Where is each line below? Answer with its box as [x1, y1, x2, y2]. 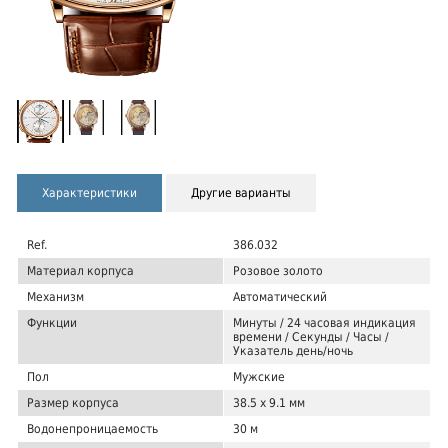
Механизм [27, 290, 84, 305]
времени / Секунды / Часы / [233, 330, 389, 345]
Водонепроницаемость [27, 422, 158, 437]
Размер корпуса [27, 396, 119, 411]
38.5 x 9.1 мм [233, 396, 305, 411]
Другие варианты [191, 186, 291, 201]
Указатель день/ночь [233, 344, 353, 359]
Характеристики [42, 186, 137, 201]
